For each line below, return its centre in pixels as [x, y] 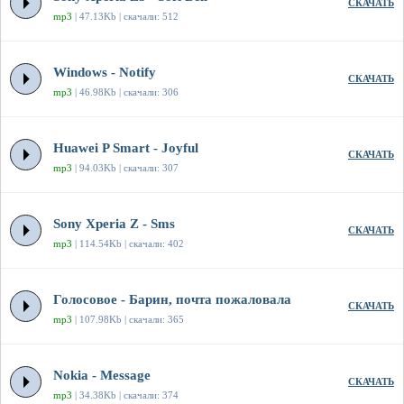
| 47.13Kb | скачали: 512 [125, 17]
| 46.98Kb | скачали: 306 [125, 92]
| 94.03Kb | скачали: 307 [125, 168]
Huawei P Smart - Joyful [126, 148]
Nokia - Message [102, 376]
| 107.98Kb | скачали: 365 [128, 320]
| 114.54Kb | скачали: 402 [128, 244]
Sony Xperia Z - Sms [114, 224]
